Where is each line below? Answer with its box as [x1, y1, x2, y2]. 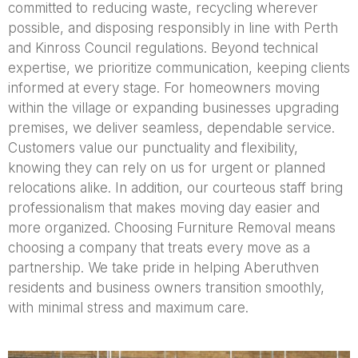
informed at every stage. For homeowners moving [8, 80, 320, 97]
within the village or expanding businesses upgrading [8, 100, 339, 117]
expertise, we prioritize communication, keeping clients [8, 60, 350, 77]
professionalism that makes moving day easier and [8, 200, 320, 217]
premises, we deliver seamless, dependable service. [8, 120, 335, 137]
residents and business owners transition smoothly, [8, 280, 324, 296]
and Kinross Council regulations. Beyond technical [8, 40, 318, 57]
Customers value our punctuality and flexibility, [8, 140, 298, 157]
